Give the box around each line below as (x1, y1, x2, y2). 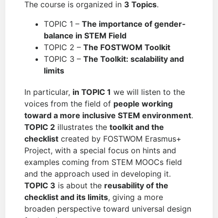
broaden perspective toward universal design (24, 204, 192, 214)
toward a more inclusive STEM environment (24, 110, 192, 121)
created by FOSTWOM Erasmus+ (58, 134, 182, 144)
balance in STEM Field (44, 31, 127, 41)
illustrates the (55, 122, 110, 132)
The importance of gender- (82, 19, 186, 29)
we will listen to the (111, 87, 185, 97)
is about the (55, 181, 105, 191)
